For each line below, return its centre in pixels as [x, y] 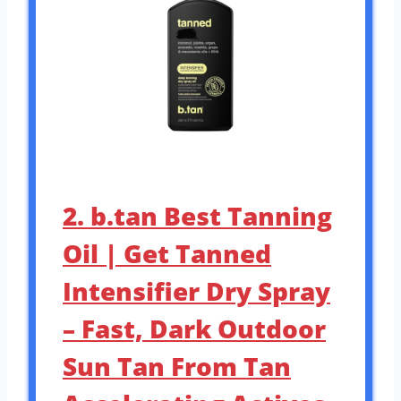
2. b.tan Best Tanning [197, 216]
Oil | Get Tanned [167, 253]
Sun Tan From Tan [177, 366]
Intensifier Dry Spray [196, 291]
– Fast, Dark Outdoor [194, 328]
